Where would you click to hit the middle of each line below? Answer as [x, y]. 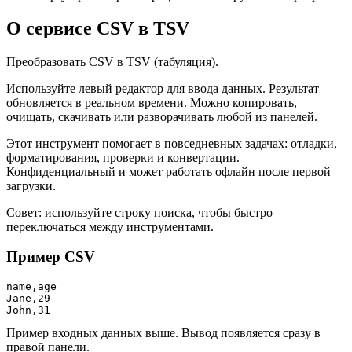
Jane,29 [28, 298]
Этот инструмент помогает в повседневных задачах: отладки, [172, 143]
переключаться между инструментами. [110, 226]
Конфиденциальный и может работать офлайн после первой [169, 171]
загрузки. [31, 185]
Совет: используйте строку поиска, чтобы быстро [139, 212]
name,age [31, 286]
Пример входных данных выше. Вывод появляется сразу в [163, 332]
